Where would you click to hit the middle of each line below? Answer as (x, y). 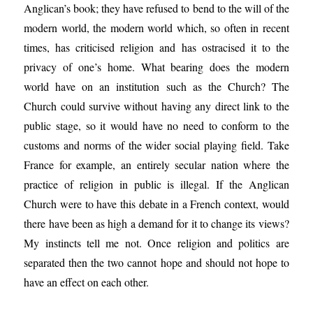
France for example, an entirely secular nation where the (156, 165)
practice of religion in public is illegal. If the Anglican (156, 184)
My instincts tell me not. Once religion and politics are (156, 243)
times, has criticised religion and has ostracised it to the (156, 47)
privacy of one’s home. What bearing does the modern (156, 67)
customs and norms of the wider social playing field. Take (156, 145)
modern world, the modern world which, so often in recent (156, 28)
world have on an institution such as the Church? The (156, 86)
